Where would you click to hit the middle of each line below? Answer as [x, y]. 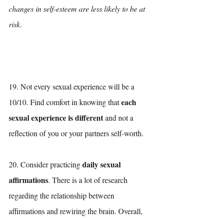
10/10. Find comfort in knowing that [65, 102]
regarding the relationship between [63, 195]
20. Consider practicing [45, 164]
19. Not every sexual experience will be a [73, 86]
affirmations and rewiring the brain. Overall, [77, 211]
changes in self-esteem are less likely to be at [78, 8]
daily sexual [102, 164]
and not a [119, 117]
